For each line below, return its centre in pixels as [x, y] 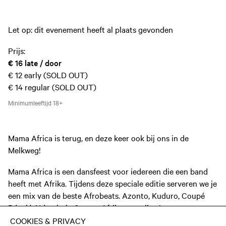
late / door [43, 63]
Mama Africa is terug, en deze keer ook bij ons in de [98, 137]
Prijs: [17, 50]
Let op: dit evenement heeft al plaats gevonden [91, 29]
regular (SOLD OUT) [61, 87]
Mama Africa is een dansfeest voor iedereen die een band [108, 171]
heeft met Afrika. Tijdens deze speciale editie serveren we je [112, 183]
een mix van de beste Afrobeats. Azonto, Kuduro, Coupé [106, 195]
